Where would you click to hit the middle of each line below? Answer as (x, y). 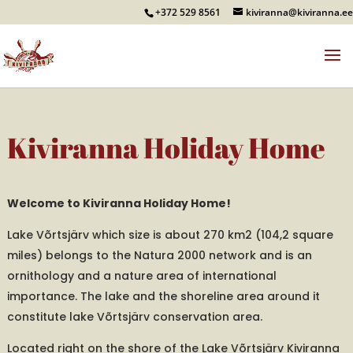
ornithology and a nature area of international (141, 276)
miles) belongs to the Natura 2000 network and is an (159, 255)
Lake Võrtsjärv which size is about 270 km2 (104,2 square (170, 235)
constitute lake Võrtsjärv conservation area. (134, 317)
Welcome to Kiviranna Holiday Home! (119, 203)
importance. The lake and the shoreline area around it (163, 296)
